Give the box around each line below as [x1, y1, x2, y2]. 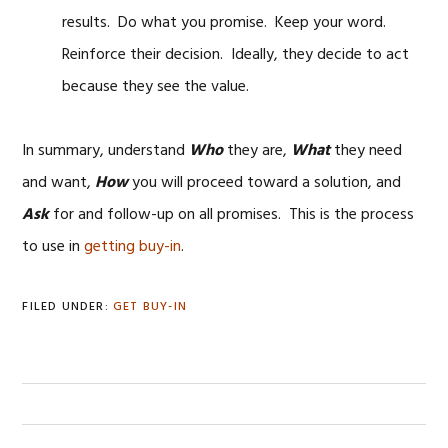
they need [330, 138, 403, 164]
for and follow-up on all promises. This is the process [49, 202, 415, 228]
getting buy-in [84, 234, 182, 260]
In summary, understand [22, 138, 190, 164]
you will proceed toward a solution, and [128, 170, 402, 196]
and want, [22, 170, 96, 196]
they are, [223, 138, 292, 164]
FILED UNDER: [22, 297, 113, 317]
